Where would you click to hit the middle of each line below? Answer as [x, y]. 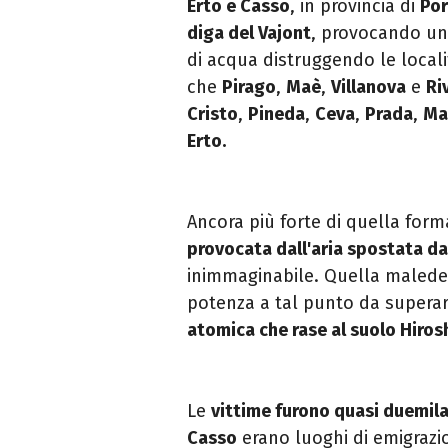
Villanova [368, 87]
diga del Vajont [249, 33]
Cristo [212, 114]
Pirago [249, 87]
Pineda [276, 114]
